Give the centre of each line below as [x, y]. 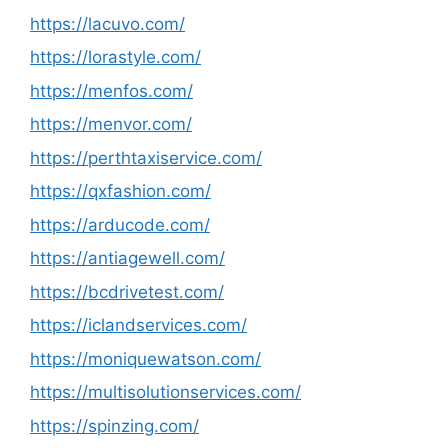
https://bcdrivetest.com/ [127, 291]
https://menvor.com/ [111, 124]
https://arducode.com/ [120, 224]
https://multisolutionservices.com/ [165, 392]
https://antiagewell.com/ [127, 258]
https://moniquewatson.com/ [145, 358]
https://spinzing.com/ [114, 425]
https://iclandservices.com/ [138, 325]
